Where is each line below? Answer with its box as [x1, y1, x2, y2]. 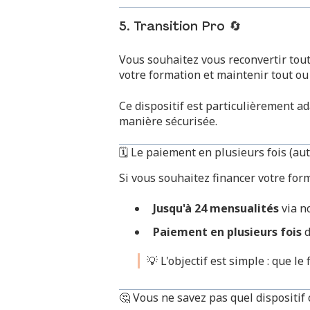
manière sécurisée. [119, 113, 217, 129]
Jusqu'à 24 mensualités [153, 201, 279, 217]
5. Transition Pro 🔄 [119, 20, 241, 34]
